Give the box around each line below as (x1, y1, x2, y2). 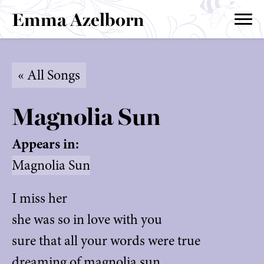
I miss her (12, 189, 67, 208)
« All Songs (18, 65, 80, 85)
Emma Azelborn (12, 5, 144, 32)
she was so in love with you (12, 210, 162, 229)
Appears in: (12, 134, 79, 154)
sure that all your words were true (12, 231, 200, 250)
